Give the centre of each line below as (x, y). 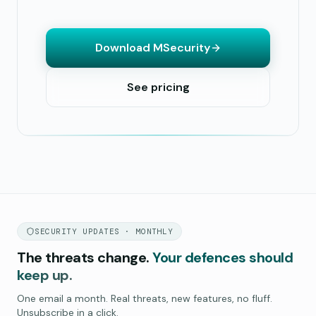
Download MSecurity (152, 48)
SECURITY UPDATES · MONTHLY (104, 231)
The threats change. (83, 257)
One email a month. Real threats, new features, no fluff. (145, 298)
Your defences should (223, 257)
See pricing (158, 87)
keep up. (44, 275)
